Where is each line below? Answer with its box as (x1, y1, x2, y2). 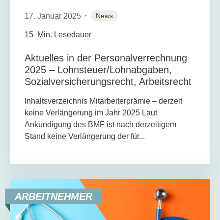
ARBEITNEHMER (15, 191, 92, 202)
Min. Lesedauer (37, 30, 91, 39)
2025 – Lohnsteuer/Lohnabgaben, (25, 64, 172, 75)
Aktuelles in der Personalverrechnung (25, 52, 187, 63)
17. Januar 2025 (25, 12, 81, 21)
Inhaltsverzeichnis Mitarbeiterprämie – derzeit (25, 96, 182, 105)
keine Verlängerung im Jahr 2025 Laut (25, 108, 157, 117)
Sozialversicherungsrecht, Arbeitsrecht (25, 76, 192, 87)
